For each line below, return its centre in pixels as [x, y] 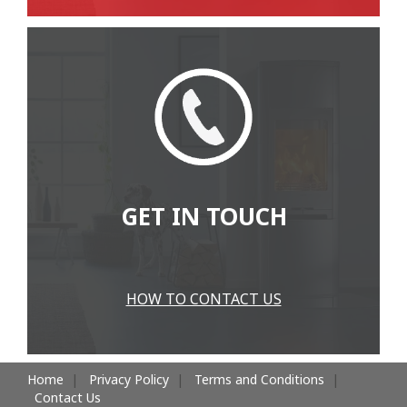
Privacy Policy [129, 380]
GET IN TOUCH [203, 216]
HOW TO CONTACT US [203, 298]
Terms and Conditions [259, 380]
